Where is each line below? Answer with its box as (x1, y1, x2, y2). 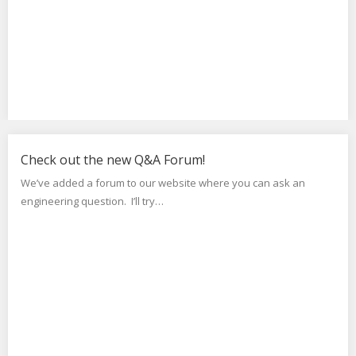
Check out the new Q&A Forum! (21, 151, 205, 168)
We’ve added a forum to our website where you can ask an (21, 176, 305, 190)
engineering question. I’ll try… (21, 194, 164, 208)
